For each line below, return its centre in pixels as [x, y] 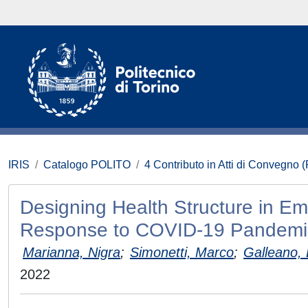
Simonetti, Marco [182, 252]
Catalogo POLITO [87, 165]
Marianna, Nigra [71, 252]
